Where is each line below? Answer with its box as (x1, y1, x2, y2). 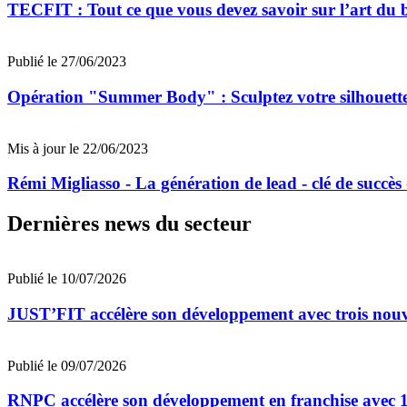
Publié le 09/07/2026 (7, 357, 126, 373)
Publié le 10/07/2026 (7, 271, 126, 287)
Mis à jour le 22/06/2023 (7, 140, 148, 156)
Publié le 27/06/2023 (7, 54, 126, 70)
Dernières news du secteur (7, 212, 252, 236)
